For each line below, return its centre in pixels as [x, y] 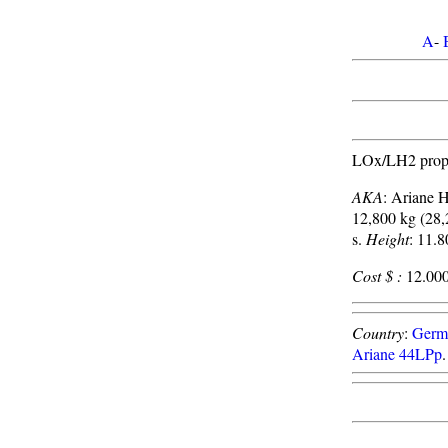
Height [387, 238]
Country [378, 332]
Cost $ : [377, 275]
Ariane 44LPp [397, 353]
